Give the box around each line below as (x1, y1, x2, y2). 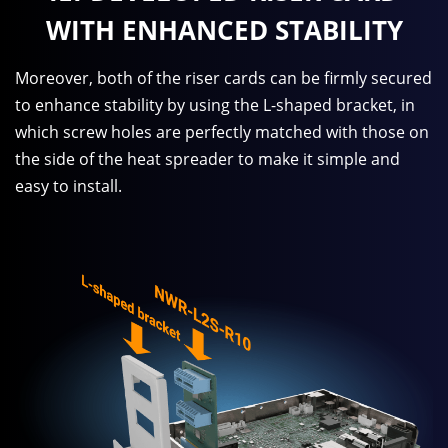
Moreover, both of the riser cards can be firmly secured (15, 66, 432, 89)
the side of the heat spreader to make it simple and (15, 147, 400, 170)
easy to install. (15, 174, 122, 197)
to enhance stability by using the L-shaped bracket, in (15, 93, 415, 116)
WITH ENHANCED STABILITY (45, 12, 403, 49)
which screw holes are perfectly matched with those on (15, 120, 429, 143)
